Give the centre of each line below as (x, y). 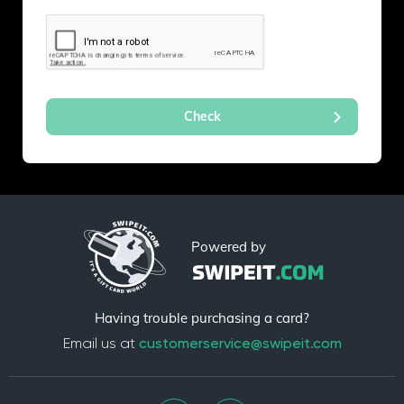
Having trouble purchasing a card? (202, 318)
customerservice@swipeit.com (240, 344)
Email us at (101, 344)
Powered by (229, 246)
